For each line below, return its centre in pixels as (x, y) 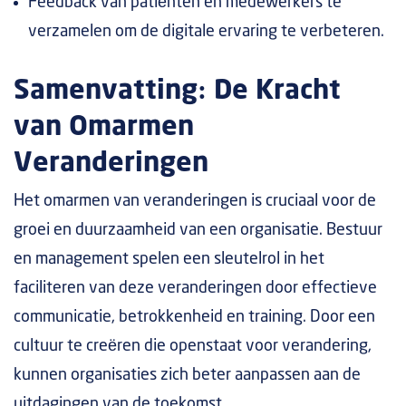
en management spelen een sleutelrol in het (169, 259)
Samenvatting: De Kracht (177, 91)
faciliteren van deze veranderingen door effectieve (195, 288)
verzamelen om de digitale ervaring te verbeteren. (206, 32)
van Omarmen (104, 127)
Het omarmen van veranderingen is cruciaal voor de (195, 201)
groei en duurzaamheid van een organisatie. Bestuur (198, 230)
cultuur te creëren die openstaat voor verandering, (193, 346)
